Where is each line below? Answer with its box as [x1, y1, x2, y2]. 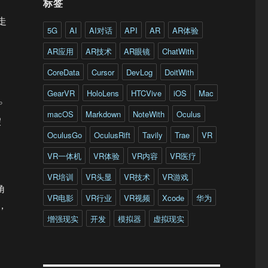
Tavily [142, 129, 163, 141]
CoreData [47, 66, 80, 78]
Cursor [91, 66, 114, 78]
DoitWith [164, 66, 194, 78]
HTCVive [130, 87, 162, 99]
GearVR [47, 87, 75, 99]
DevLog [126, 66, 153, 78]
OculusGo [47, 129, 82, 141]
